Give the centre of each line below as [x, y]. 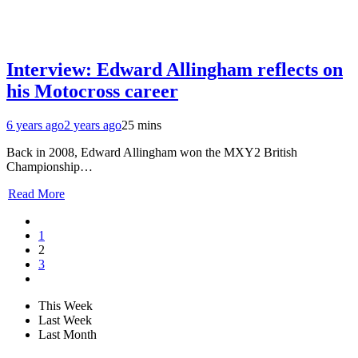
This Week [66, 306]
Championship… [50, 167]
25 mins [141, 125]
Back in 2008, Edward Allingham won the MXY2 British [152, 153]
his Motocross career [92, 91]
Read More [36, 194]
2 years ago [93, 125]
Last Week [65, 320]
